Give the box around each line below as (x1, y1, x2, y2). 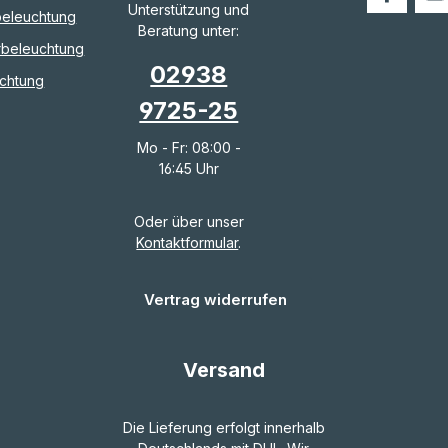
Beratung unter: (138, 21, 240, 39)
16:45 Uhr (158, 159, 219, 177)
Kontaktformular (136, 233, 239, 251)
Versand (182, 357, 265, 382)
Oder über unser (133, 212, 244, 230)
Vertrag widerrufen (144, 289, 288, 309)
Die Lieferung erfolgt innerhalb (122, 418, 325, 436)
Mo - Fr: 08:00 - (136, 138, 241, 156)
